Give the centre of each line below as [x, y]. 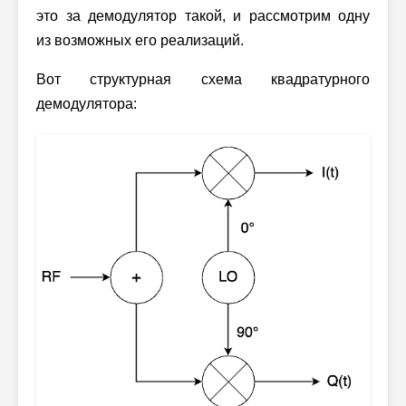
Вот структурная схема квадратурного [203, 79]
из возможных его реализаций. [140, 40]
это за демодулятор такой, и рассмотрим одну [203, 16]
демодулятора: [87, 104]
